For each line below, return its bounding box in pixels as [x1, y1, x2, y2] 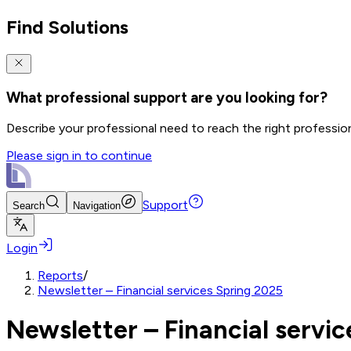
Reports [38, 268, 83, 284]
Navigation [73, 200, 121, 212]
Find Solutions [6, 15, 128, 38]
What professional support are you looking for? [6, 88, 327, 107]
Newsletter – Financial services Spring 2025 [38, 283, 283, 299]
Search [13, 200, 45, 212]
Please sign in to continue [6, 148, 152, 164]
